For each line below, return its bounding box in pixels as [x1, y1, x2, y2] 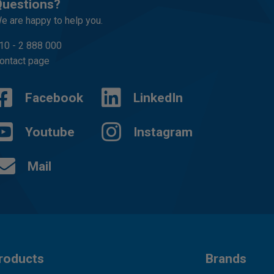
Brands [205, 251, 246, 266]
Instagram [133, 125, 193, 139]
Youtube [25, 125, 75, 139]
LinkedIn [133, 91, 183, 105]
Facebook [25, 91, 83, 105]
